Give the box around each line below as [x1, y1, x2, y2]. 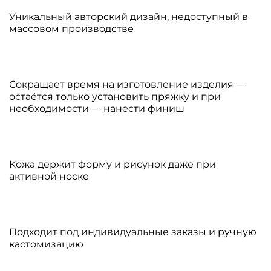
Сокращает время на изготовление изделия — [9, 78, 246, 90]
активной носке [9, 170, 89, 182]
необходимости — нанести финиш [9, 102, 184, 114]
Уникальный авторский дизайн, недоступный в [9, 10, 248, 22]
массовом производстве [9, 22, 134, 34]
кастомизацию [9, 238, 83, 250]
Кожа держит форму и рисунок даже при [9, 158, 216, 170]
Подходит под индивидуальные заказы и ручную [9, 226, 256, 238]
